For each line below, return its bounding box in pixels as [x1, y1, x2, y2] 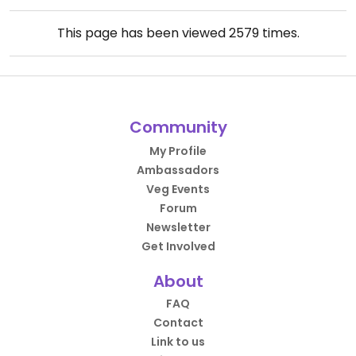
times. [258, 24, 300, 43]
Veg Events [146, 181, 210, 198]
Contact [153, 315, 203, 331]
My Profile [149, 143, 207, 160]
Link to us [151, 334, 205, 350]
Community [129, 116, 227, 139]
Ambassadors [137, 162, 219, 179]
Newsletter [145, 219, 211, 236]
